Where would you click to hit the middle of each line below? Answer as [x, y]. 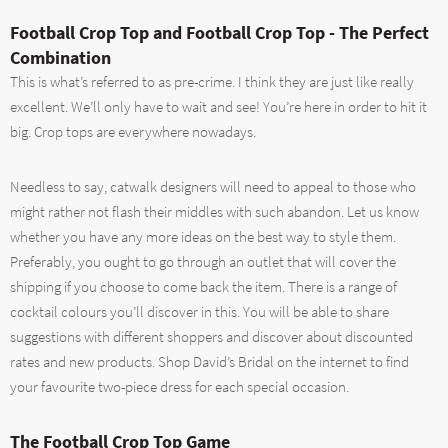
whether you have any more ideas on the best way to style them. [203, 236]
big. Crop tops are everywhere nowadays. [133, 132]
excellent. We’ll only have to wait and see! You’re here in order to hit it [218, 107]
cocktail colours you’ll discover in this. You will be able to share [199, 311]
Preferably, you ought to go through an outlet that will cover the [203, 261]
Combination [60, 58]
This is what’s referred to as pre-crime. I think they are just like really [212, 82]
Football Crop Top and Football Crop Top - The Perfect [219, 33]
